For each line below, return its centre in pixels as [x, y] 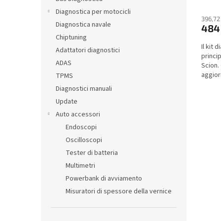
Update [67, 102]
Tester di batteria [92, 153]
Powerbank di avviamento [104, 179]
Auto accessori [78, 114]
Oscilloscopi [84, 140]
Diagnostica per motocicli [93, 12]
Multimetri [80, 166]
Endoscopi [81, 127]
